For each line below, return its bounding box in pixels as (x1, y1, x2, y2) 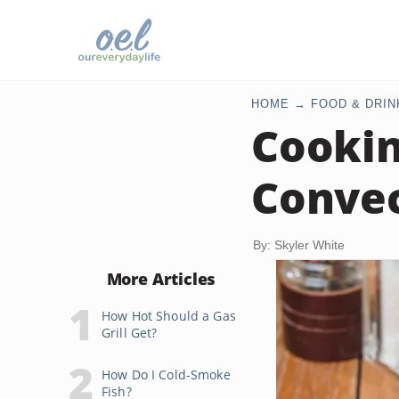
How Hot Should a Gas (102, 307, 236, 324)
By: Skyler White (253, 238, 345, 252)
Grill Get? (102, 324, 158, 341)
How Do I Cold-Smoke (102, 366, 231, 383)
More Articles (106, 268, 216, 289)
